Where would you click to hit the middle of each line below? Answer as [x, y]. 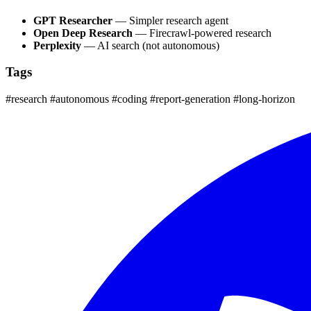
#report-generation [192, 99]
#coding [131, 99]
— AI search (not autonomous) [150, 45]
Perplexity [57, 45]
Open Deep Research [83, 33]
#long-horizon [264, 99]
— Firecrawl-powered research [202, 33]
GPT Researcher [73, 20]
